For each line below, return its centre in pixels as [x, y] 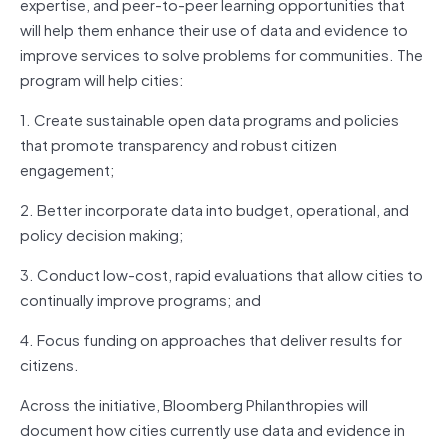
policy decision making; [102, 233]
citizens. [49, 363]
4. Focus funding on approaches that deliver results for [211, 338]
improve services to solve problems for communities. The [221, 53]
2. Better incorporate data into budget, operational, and [214, 208]
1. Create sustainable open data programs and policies [209, 118]
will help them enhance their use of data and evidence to [214, 28]
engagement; [67, 168]
